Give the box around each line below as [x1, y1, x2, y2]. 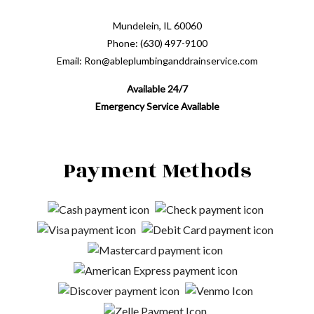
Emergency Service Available [95, 100, 219, 113]
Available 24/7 [126, 83, 188, 95]
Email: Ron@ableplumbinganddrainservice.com [56, 55, 258, 67]
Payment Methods [63, 155, 251, 188]
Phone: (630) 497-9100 [107, 37, 207, 50]
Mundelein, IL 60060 [112, 20, 202, 32]
